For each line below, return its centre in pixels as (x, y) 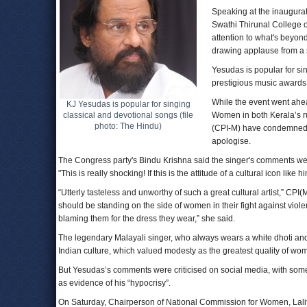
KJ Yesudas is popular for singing (128, 104)
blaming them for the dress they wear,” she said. (147, 219)
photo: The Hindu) (128, 126)
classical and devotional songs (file (128, 115)
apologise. (231, 141)
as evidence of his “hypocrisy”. (114, 283)
